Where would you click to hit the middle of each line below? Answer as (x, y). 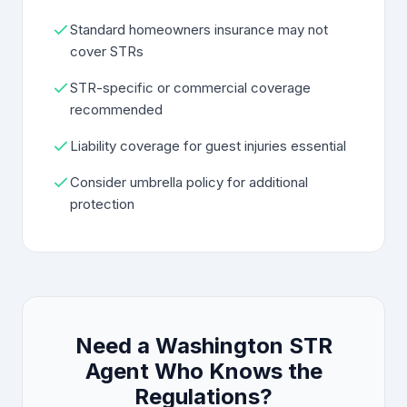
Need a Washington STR (203, 346)
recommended (116, 109)
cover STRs (107, 51)
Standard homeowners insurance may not (199, 30)
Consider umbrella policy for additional (189, 182)
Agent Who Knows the (203, 371)
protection (102, 204)
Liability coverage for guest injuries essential (208, 146)
